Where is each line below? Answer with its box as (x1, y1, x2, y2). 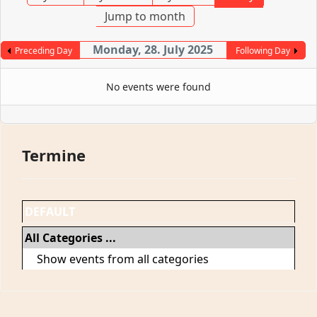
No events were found (106, 80, 211, 94)
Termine (22, 144, 86, 166)
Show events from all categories (37, 251, 209, 267)
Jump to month (105, 8, 186, 25)
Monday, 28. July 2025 (93, 42, 214, 58)
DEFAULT (25, 204, 75, 220)
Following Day (235, 45, 290, 57)
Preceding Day (15, 45, 73, 57)
